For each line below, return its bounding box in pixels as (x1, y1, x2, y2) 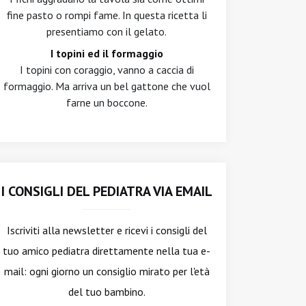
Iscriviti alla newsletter (6, 223, 114, 237)
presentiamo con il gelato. (46, 25, 167, 38)
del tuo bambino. (68, 285, 145, 298)
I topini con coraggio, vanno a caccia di (19, 63, 194, 76)
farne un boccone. (66, 96, 148, 109)
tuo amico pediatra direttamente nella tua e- (3, 244, 210, 258)
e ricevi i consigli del (113, 223, 207, 237)
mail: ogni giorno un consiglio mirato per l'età (3, 264, 210, 278)
